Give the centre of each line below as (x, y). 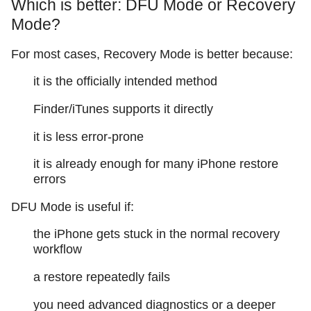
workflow (58, 250)
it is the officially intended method (125, 82)
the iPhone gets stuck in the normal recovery (157, 234)
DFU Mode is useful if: (73, 207)
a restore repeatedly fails (102, 277)
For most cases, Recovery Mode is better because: (152, 54)
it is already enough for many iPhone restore (156, 164)
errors (50, 179)
